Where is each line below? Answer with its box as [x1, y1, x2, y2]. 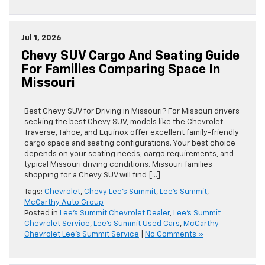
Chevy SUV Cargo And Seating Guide [21, 50, 240, 63]
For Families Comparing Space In [21, 63, 220, 77]
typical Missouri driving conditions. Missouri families [24, 161, 212, 169]
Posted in [24, 209, 60, 218]
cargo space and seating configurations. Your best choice [24, 140, 235, 148]
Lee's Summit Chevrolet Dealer [60, 209, 170, 218]
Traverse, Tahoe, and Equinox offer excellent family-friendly [24, 129, 239, 137]
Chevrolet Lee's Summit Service [24, 231, 139, 239]
